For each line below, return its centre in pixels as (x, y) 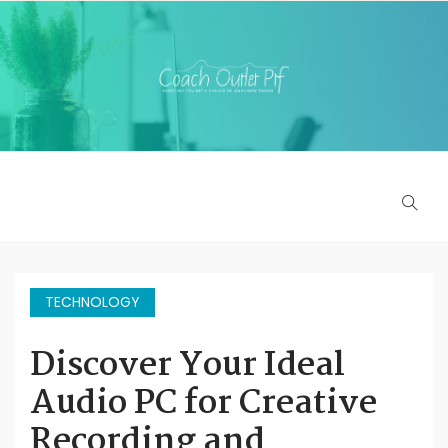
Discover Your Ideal (187, 366)
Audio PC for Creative (203, 404)
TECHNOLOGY (92, 302)
